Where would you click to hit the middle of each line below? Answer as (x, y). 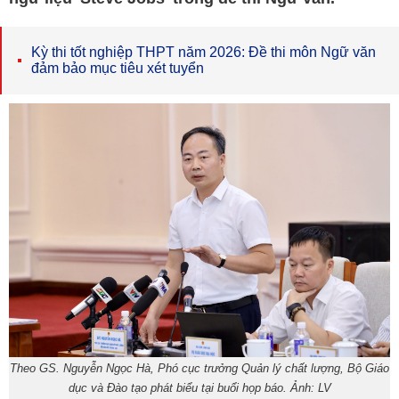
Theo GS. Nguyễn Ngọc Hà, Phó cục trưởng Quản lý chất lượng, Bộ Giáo (199, 369)
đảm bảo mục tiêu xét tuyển (118, 68)
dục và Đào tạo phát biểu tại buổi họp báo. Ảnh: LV (199, 388)
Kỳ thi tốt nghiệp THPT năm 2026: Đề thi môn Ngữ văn (204, 52)
